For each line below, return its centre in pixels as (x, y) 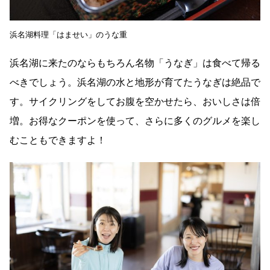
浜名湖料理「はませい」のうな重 (68, 35)
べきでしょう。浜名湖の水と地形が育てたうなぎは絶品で (135, 83)
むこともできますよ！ (58, 140)
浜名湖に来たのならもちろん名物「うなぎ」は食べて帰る (135, 63)
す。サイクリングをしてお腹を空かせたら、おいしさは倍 (135, 102)
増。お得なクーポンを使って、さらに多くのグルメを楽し (135, 121)
